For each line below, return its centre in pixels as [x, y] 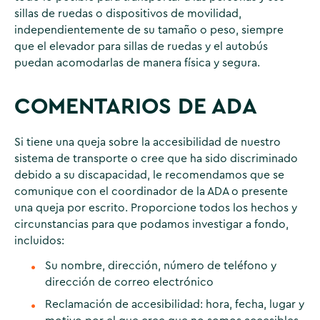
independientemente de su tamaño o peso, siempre [149, 30]
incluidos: [39, 241]
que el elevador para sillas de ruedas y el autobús [141, 46]
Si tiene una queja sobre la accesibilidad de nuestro [147, 142]
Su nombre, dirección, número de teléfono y [161, 265]
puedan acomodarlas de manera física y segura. [137, 62]
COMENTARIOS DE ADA [135, 107]
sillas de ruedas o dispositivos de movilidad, [127, 13]
